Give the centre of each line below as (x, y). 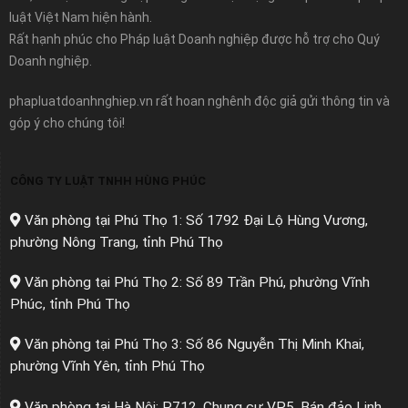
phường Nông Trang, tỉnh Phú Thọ (117, 243)
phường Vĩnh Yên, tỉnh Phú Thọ (107, 367)
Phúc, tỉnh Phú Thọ (70, 305)
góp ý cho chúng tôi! (67, 122)
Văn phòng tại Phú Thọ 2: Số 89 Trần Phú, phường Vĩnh (195, 283)
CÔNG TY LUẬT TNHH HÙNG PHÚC (108, 180)
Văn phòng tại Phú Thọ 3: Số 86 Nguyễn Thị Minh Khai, (193, 345)
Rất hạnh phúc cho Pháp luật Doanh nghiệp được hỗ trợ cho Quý (194, 39)
